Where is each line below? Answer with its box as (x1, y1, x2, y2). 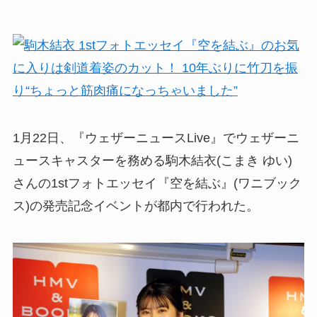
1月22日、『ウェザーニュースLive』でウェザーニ (12, 131, 299, 146)
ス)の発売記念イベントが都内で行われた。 (12, 199, 259, 214)
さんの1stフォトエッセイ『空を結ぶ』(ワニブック (12, 176, 301, 191)
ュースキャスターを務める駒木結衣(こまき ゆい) (12, 154, 292, 168)
